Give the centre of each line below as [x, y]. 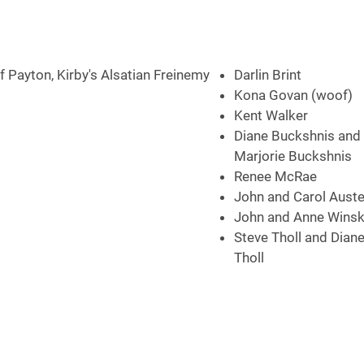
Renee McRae [275, 176]
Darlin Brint [268, 75]
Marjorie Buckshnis [293, 156]
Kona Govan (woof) [293, 95]
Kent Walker [271, 115]
